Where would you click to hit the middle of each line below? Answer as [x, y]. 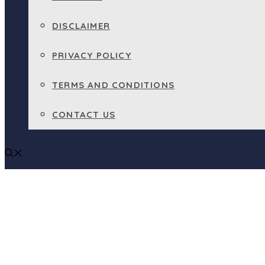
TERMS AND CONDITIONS [113, 85]
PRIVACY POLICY [92, 55]
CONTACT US [84, 114]
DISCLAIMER [81, 26]
